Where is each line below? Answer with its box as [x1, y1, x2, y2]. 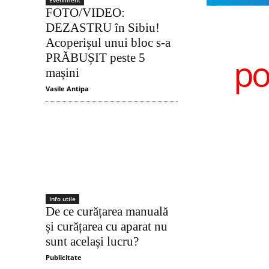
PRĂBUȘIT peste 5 [46, 50, 145, 65]
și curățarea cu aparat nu [46, 219, 168, 234]
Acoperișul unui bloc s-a [46, 35, 171, 50]
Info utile [49, 195, 76, 204]
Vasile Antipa [46, 84, 89, 94]
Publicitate [46, 253, 82, 262]
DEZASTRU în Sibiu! [46, 20, 160, 35]
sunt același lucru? [46, 234, 139, 249]
